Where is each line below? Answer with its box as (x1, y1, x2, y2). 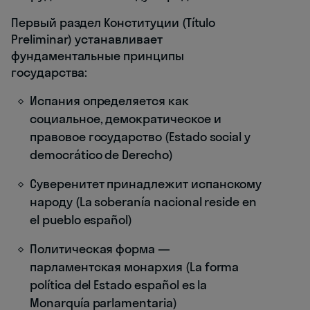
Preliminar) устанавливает (11, 31, 163, 48)
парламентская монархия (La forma (30, 259, 239, 275)
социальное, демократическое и (30, 111, 221, 127)
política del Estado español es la (30, 277, 208, 293)
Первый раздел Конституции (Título (11, 15, 216, 31)
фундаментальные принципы (11, 48, 184, 64)
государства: (11, 64, 88, 81)
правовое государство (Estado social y (30, 129, 251, 145)
